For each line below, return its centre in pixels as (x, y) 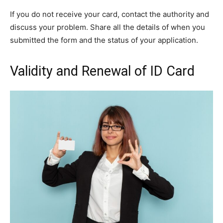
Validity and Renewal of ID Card (102, 71)
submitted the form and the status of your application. (104, 40)
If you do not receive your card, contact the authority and (110, 14)
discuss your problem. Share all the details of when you (108, 27)
